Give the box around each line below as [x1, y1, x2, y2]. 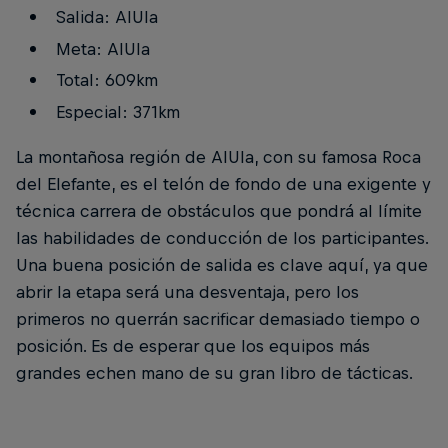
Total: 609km [55, 70, 158, 91]
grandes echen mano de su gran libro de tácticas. [16, 363, 413, 383]
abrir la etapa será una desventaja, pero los [16, 282, 359, 302]
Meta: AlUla [55, 38, 150, 59]
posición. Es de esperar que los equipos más [16, 336, 370, 356]
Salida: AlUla [55, 7, 158, 28]
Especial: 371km [55, 101, 180, 122]
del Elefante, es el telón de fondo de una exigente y [16, 174, 431, 194]
